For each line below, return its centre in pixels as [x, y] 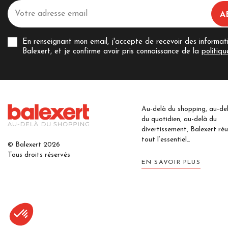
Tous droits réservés [39, 155]
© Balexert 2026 [34, 145]
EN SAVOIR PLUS [171, 162]
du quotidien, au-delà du [179, 119]
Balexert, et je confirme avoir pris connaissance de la [112, 51]
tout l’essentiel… [166, 139]
